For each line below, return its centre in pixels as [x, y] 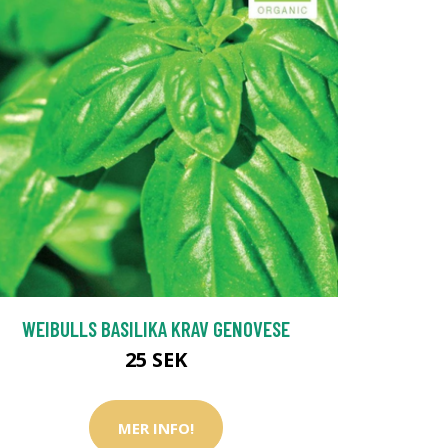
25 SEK [156, 360]
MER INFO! [156, 427]
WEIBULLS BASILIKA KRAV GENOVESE [156, 329]
